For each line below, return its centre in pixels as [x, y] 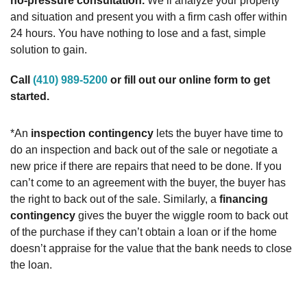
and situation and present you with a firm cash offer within [149, 16]
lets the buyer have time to [218, 133]
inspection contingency [92, 133]
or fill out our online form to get [189, 79]
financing [244, 199]
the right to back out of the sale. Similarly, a [115, 199]
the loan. [31, 265]
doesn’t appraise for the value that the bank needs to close [151, 248]
